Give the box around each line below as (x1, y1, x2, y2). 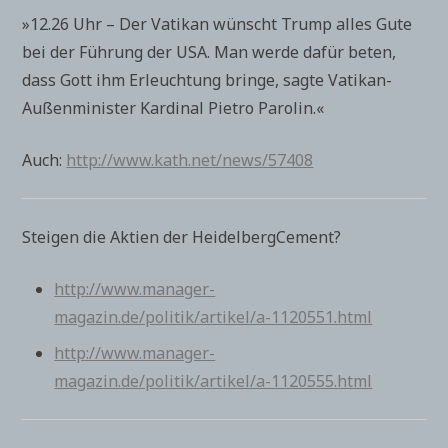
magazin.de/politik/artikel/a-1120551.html (54, 306, 373, 328)
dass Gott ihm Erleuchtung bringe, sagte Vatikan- (22, 69, 393, 91)
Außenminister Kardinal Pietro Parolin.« (22, 97, 325, 119)
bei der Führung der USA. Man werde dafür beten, (22, 41, 397, 63)
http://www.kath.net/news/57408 (66, 149, 314, 171)
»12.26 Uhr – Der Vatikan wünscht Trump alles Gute (22, 13, 413, 35)
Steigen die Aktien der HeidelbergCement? (22, 226, 342, 248)
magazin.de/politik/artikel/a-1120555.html (54, 370, 373, 392)
